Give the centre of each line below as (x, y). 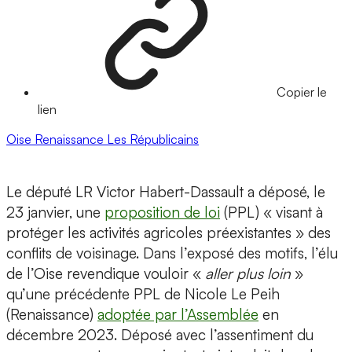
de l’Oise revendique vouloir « (106, 274)
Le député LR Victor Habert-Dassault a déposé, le (166, 192)
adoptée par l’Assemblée (178, 315)
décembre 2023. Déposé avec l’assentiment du (160, 335)
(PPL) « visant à (271, 213)
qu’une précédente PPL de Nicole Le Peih (143, 294)
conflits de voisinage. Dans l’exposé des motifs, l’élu (172, 253)
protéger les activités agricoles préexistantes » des (169, 233)
